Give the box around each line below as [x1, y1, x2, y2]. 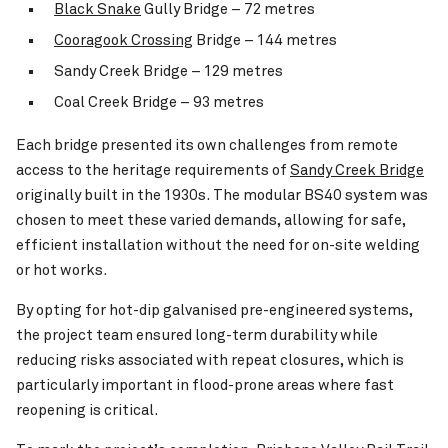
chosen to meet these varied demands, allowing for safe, [16, 211, 406, 230]
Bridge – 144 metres [193, 31, 337, 50]
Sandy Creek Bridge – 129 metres [54, 62, 283, 81]
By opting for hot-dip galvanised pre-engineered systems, [16, 301, 413, 320]
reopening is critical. [16, 401, 158, 420]
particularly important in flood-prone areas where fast [16, 376, 394, 395]
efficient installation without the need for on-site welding [16, 236, 420, 255]
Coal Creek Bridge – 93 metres [54, 93, 264, 112]
